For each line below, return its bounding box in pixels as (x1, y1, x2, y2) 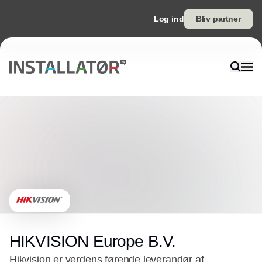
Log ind (153, 14, 184, 23)
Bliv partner (195, 14, 241, 23)
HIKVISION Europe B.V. (9, 232, 176, 250)
